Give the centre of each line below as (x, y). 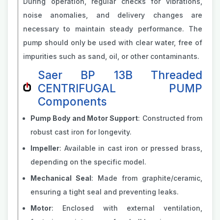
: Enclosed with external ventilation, (127, 208)
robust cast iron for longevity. (81, 132)
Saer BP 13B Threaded (120, 75)
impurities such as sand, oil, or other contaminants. (111, 56)
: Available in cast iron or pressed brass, (131, 148)
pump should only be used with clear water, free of (113, 42)
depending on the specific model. (88, 162)
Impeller (45, 148)
